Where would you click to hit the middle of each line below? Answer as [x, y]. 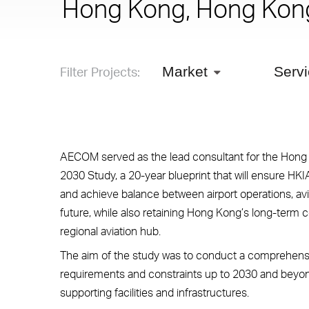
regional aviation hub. [111, 231]
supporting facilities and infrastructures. [155, 292]
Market [185, 71]
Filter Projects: [100, 71]
